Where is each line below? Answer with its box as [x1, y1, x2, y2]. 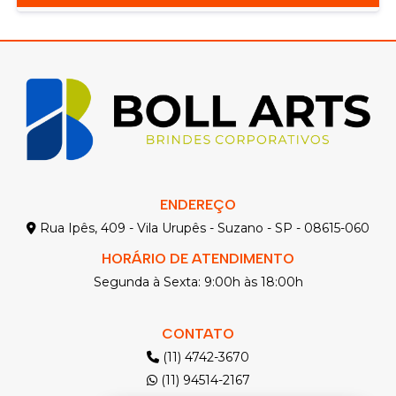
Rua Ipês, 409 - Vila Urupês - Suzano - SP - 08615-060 [36, 219, 369, 236]
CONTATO [162, 324, 234, 342]
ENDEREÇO [160, 195, 236, 213]
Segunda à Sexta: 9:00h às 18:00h [93, 273, 303, 290]
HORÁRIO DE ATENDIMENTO [102, 249, 294, 267]
